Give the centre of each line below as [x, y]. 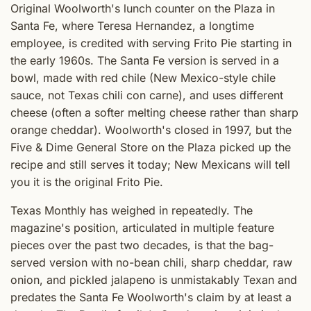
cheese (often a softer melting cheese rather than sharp [154, 112]
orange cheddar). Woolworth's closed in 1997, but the [151, 129]
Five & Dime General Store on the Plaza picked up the [151, 147]
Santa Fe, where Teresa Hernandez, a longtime [132, 25]
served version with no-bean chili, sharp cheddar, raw [151, 262]
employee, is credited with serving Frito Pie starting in [151, 43]
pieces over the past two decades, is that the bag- [142, 245]
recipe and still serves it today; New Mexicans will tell [150, 164]
